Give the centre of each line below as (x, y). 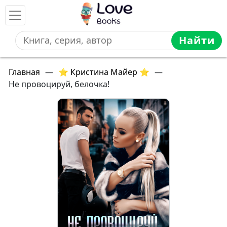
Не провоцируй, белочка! (59, 84)
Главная (24, 72)
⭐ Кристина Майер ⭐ (104, 72)
